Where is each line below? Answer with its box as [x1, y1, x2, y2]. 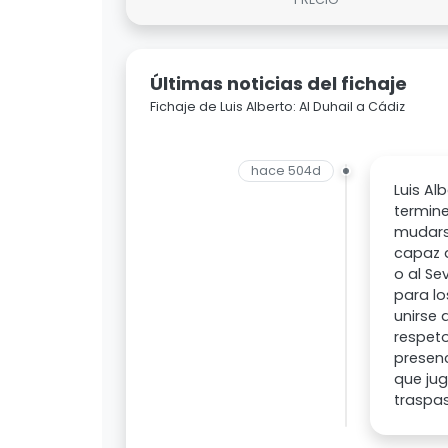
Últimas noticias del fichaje [150, 71, 407, 97]
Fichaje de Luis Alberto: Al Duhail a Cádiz [150, 98, 405, 116]
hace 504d [251, 162, 322, 180]
